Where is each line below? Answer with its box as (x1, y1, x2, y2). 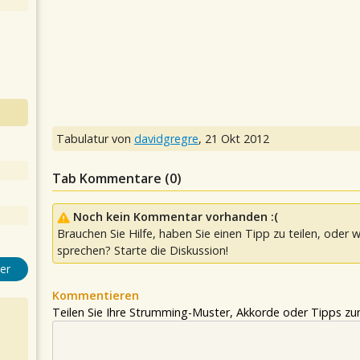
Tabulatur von (56, 131, 134, 146)
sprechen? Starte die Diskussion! (57, 243, 228, 258)
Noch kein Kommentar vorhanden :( (73, 209, 278, 224)
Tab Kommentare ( (52, 170, 170, 187)
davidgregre (134, 131, 198, 146)
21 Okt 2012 (205, 131, 269, 146)
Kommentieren (52, 288, 139, 303)
